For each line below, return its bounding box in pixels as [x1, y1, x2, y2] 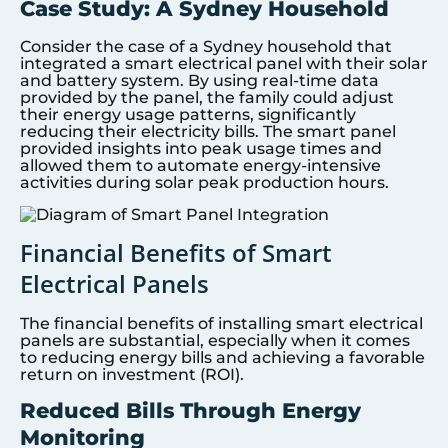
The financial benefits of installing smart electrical [20, 313, 423, 333]
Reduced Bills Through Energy [20, 398, 361, 424]
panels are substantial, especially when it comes [20, 330, 410, 350]
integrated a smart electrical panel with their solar [20, 54, 428, 74]
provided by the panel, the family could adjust [20, 88, 394, 108]
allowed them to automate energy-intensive [20, 156, 381, 176]
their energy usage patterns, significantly [20, 105, 356, 125]
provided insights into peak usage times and [20, 139, 382, 159]
